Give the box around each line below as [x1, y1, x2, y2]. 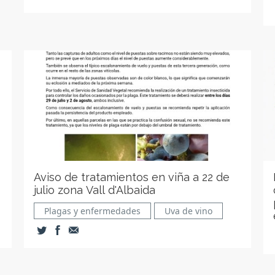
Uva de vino [165, 205, 213, 217]
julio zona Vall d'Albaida [34, 184, 156, 196]
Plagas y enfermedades [44, 205, 141, 217]
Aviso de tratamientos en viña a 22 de [34, 171, 230, 184]
